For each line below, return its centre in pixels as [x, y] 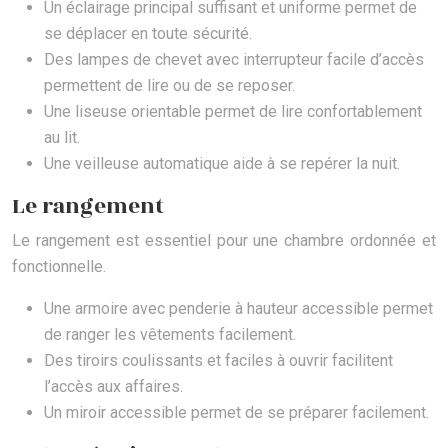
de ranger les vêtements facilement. [170, 335]
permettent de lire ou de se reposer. [169, 86]
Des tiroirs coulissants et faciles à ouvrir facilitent [218, 361]
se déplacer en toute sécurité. [148, 34]
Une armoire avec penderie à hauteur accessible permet [238, 309]
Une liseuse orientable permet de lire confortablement [233, 112]
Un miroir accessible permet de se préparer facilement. [236, 413]
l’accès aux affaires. [113, 387]
